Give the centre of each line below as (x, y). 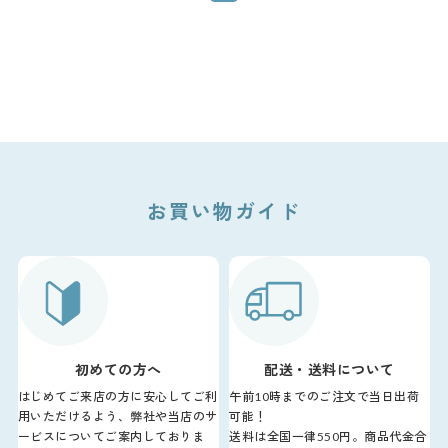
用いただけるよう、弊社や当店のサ (117, 416)
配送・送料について (329, 369)
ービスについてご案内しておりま (111, 436)
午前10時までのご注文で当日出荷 (324, 396)
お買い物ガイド (224, 210)
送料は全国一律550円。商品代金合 (328, 436)
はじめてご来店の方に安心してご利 (117, 396)
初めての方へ (118, 369)
